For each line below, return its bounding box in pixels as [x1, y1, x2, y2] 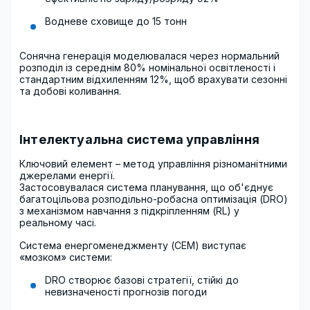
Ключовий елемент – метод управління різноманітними [19, 158, 287, 170]
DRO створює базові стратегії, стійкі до [45, 274, 239, 286]
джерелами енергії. [19, 170, 115, 181]
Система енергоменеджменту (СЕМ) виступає [19, 239, 246, 251]
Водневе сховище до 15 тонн [45, 15, 187, 27]
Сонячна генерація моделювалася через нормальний [19, 50, 280, 62]
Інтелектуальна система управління [19, 132, 259, 147]
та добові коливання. [19, 85, 121, 97]
